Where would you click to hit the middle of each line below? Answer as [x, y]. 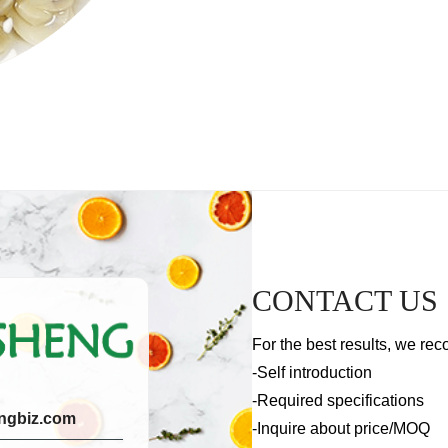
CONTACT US [345, 300]
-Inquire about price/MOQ [341, 428]
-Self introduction [312, 372]
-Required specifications [338, 400]
